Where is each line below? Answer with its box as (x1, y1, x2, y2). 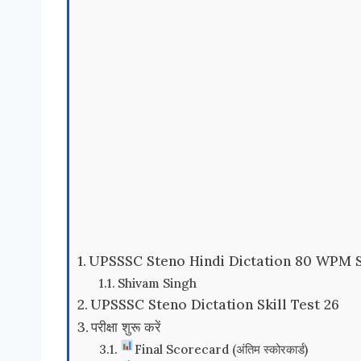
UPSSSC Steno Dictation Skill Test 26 (90, 295, 340, 313)
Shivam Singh (118, 274, 197, 291)
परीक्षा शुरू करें (91, 317, 161, 336)
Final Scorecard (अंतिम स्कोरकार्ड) (134, 340, 308, 357)
